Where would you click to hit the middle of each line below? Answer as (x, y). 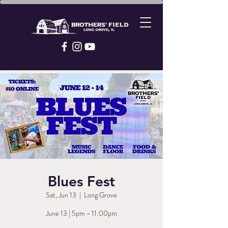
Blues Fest (81, 181)
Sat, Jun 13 (61, 195)
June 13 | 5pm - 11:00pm (81, 213)
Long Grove (101, 195)
